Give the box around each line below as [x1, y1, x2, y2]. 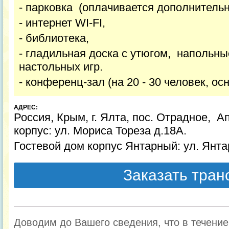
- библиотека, [19, 32, 89, 44]
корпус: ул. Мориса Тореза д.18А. [14, 124, 187, 137]
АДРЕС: [14, 104, 38, 111]
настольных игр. [19, 60, 103, 73]
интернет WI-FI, [26, 16, 105, 29]
